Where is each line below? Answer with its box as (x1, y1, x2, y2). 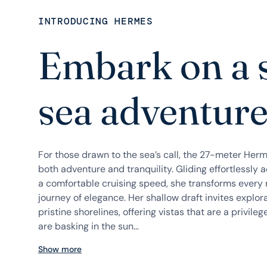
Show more (38, 244, 82, 254)
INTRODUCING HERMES (38, 15, 153, 27)
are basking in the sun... (38, 220, 139, 232)
